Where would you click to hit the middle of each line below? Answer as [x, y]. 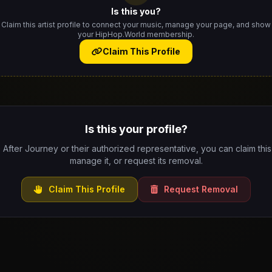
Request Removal [200, 189]
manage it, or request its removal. [136, 161]
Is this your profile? [136, 129]
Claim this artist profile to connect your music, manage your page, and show [136, 25]
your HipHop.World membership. [136, 34]
